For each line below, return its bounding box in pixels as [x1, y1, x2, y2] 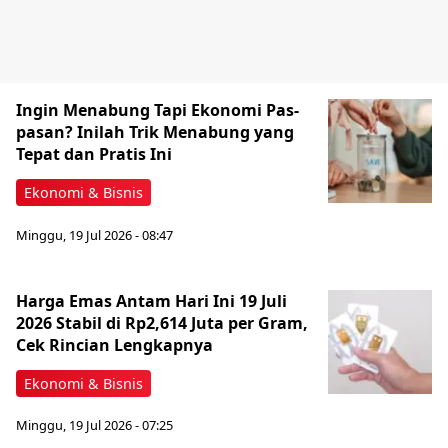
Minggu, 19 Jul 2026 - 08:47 [16, 225, 173, 244]
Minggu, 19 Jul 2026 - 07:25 [16, 416, 173, 435]
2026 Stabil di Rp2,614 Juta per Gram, [16, 311, 308, 334]
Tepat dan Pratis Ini [16, 142, 172, 165]
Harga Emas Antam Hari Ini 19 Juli [16, 289, 287, 312]
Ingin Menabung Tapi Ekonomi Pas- [16, 98, 299, 121]
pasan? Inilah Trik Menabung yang [16, 120, 294, 143]
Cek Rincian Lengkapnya [16, 333, 213, 356]
